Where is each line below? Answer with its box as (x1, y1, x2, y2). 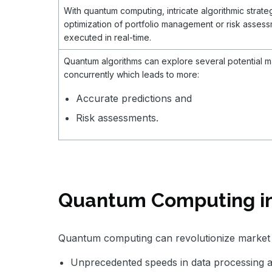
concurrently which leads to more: (64, 69, 199, 80)
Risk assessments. (76, 112, 158, 124)
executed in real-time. (64, 32, 151, 43)
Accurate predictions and (76, 92, 192, 105)
